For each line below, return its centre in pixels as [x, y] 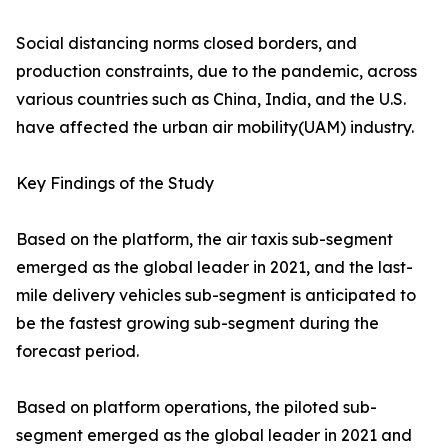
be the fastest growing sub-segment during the [197, 323]
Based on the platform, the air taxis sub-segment [204, 239]
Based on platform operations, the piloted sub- [196, 407]
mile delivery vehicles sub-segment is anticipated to [216, 295]
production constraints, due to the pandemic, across [216, 71]
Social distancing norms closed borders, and [186, 43]
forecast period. [77, 351]
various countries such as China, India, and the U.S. [211, 99]
